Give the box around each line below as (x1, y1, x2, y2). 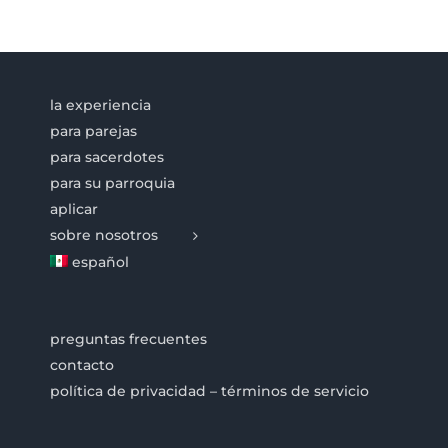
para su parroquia (50, 173, 175, 192)
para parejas (50, 121, 137, 140)
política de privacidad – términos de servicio (50, 381, 369, 400)
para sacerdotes (50, 147, 164, 166)
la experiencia (50, 95, 151, 114)
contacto (50, 355, 114, 374)
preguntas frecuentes (50, 329, 207, 348)
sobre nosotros (50, 225, 158, 244)
